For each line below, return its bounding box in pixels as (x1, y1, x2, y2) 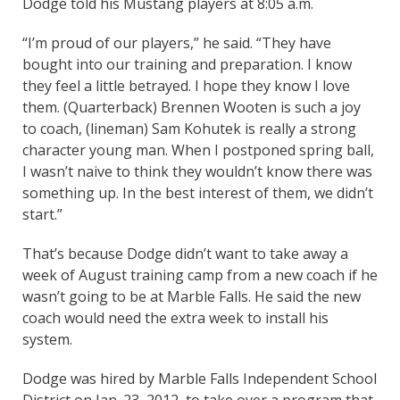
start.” (22, 204, 62, 224)
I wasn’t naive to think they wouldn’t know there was (22, 161, 372, 181)
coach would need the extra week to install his (22, 307, 329, 328)
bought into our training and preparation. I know (22, 54, 352, 74)
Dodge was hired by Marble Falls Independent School (22, 368, 377, 388)
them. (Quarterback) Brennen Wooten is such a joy (22, 96, 361, 117)
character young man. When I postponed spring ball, (22, 139, 374, 160)
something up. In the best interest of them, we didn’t (22, 182, 373, 203)
